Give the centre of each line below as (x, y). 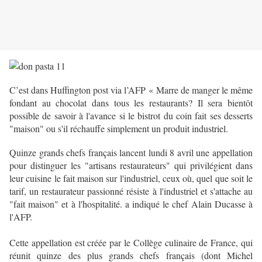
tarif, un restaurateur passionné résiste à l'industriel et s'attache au (131, 191)
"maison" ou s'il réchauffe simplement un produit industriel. (119, 129)
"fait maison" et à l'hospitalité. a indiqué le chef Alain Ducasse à (131, 204)
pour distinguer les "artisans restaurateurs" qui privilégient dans (131, 166)
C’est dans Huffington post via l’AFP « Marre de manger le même (131, 90)
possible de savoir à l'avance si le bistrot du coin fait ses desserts (131, 116)
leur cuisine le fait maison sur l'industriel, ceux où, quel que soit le (131, 178)
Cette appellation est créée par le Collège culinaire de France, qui (131, 243)
